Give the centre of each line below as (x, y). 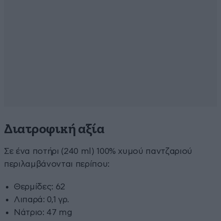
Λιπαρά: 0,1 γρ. (41, 199)
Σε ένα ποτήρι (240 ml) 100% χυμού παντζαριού (98, 151)
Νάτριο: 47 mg (43, 212)
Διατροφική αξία (54, 129)
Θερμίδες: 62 (39, 186)
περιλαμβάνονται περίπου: (57, 164)
